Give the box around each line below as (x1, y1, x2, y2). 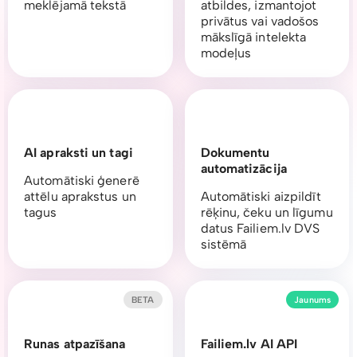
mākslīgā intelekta (200, 29, 307, 45)
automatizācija (200, 161, 287, 177)
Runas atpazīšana (24, 336, 126, 352)
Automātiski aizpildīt (200, 189, 321, 205)
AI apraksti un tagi (24, 145, 133, 161)
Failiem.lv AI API (200, 336, 298, 352)
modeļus (200, 45, 252, 61)
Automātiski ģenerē (24, 173, 139, 189)
